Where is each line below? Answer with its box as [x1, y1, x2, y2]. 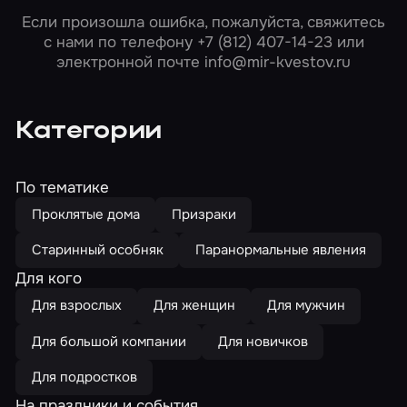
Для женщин [153, 296, 235, 315]
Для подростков [31, 368, 137, 386]
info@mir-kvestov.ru [204, 52, 351, 73]
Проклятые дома [31, 204, 140, 223]
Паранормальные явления [194, 241, 366, 260]
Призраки [171, 204, 236, 223]
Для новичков [217, 332, 308, 351]
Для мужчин [266, 296, 345, 315]
